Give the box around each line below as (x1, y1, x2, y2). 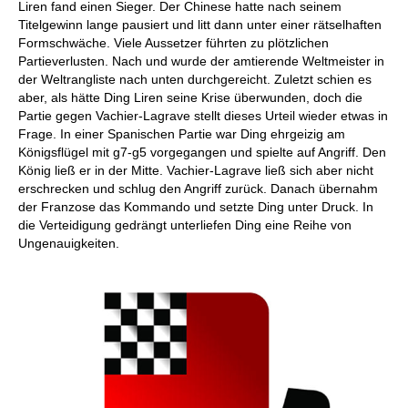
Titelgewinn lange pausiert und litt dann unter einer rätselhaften (18, 17, 382, 32)
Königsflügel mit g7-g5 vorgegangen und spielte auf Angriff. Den (18, 145, 386, 159)
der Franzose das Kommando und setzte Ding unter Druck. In (18, 199, 373, 214)
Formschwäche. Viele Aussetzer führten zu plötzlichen (18, 36, 329, 50)
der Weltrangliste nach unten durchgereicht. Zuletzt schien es (18, 72, 372, 87)
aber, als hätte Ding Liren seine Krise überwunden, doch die (18, 90, 362, 105)
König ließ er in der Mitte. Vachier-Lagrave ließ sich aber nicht (18, 163, 373, 178)
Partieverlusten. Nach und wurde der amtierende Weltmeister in (18, 54, 384, 68)
